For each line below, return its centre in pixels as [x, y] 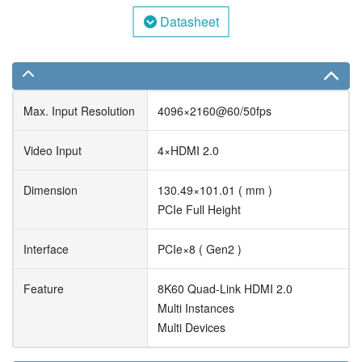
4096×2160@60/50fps [215, 110]
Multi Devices [192, 327]
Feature [44, 288]
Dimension [51, 189]
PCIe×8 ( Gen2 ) [200, 248]
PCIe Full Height [199, 209]
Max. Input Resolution [79, 110]
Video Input [53, 150]
